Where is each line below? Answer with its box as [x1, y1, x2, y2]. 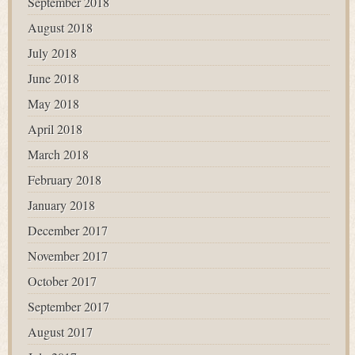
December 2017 [28, 222, 108, 239]
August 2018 [28, 19, 93, 36]
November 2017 [28, 247, 108, 264]
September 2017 [28, 298, 109, 315]
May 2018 [28, 95, 79, 112]
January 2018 [28, 197, 95, 213]
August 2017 [28, 323, 93, 340]
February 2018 [28, 171, 101, 188]
